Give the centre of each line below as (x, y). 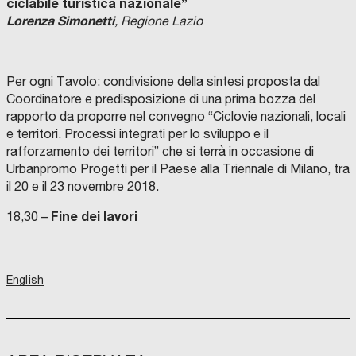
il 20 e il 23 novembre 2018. (83, 186)
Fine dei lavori (94, 216)
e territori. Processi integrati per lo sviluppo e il (137, 134)
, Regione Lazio (159, 21)
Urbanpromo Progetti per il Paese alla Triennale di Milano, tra (178, 169)
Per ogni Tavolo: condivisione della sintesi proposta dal (163, 81)
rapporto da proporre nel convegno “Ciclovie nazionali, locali (176, 116)
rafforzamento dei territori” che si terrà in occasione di (160, 151)
